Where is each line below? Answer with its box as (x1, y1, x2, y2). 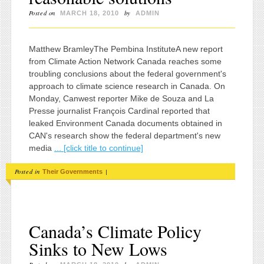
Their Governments (42, 168, 103, 176)
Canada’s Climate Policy (28, 219, 202, 243)
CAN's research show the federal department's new (28, 130, 220, 140)
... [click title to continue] (54, 143, 143, 153)
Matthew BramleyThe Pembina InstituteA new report (28, 44, 223, 54)
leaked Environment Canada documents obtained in (28, 118, 222, 128)
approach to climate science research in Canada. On (28, 81, 225, 91)
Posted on (28, 8, 58, 17)
